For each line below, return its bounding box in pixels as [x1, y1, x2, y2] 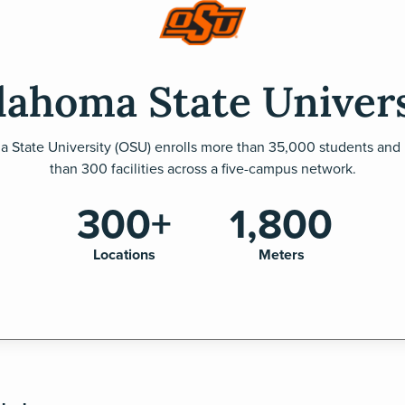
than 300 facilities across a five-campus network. [49, 158, 356, 178]
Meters [258, 244, 305, 265]
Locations [92, 244, 155, 265]
